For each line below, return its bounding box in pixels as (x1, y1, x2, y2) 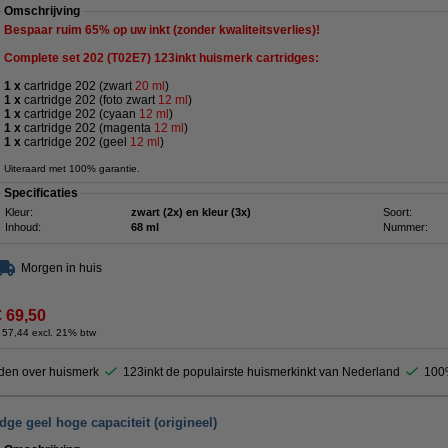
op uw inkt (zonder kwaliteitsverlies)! (110, 23, 320, 37)
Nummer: (383, 221, 428, 233)
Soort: (383, 206, 412, 218)
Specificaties (4, 186, 78, 200)
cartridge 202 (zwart (21, 79, 135, 93)
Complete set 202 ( (4, 51, 111, 65)
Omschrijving (4, 4, 80, 18)
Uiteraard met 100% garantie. (4, 163, 140, 174)
